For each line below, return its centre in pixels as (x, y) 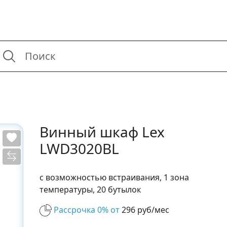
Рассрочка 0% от (87, 210)
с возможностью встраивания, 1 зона (115, 177)
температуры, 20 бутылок (90, 189)
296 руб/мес (145, 210)
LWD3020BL (80, 148)
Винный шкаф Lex (102, 131)
